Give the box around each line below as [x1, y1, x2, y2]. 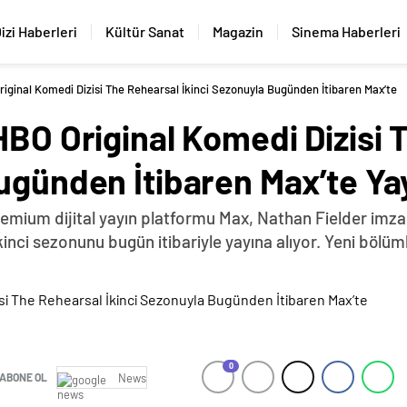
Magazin [213, 23, 264, 40]
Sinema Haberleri [292, 23, 402, 40]
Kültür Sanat [105, 23, 185, 40]
